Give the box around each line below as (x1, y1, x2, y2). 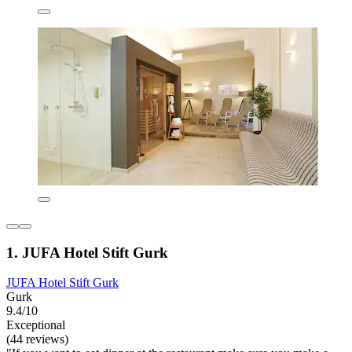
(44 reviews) (6, 332, 68, 346)
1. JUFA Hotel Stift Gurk (6, 244, 168, 261)
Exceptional (6, 318, 65, 332)
